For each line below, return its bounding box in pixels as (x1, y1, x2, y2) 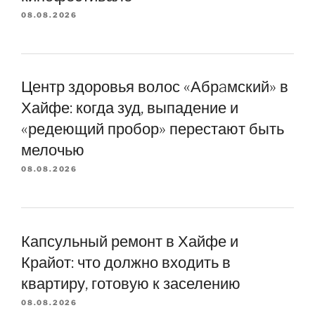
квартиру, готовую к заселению (21, 274, 240, 293)
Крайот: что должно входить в (21, 253, 231, 272)
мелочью (21, 141, 84, 160)
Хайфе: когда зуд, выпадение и (21, 98, 238, 117)
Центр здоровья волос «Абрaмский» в (21, 77, 288, 96)
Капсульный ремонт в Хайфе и (21, 232, 238, 251)
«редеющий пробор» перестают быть (21, 120, 284, 139)
